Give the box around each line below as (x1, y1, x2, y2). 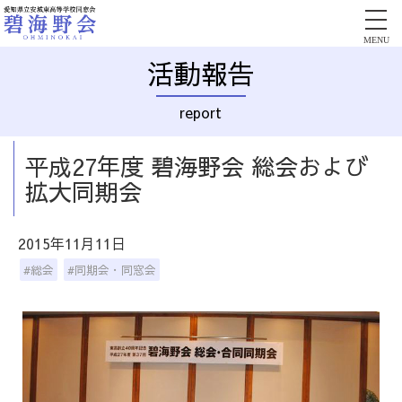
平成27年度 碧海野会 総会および (25, 150, 368, 182)
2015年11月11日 (18, 233, 126, 253)
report (179, 101, 222, 122)
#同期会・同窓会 (67, 262, 156, 277)
